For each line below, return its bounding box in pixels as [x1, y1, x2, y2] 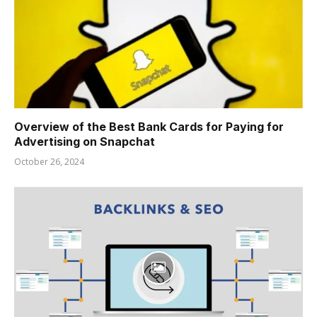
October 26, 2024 [14, 155, 84, 168]
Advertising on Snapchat [14, 134, 155, 149]
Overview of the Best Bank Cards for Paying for [14, 119, 284, 134]
